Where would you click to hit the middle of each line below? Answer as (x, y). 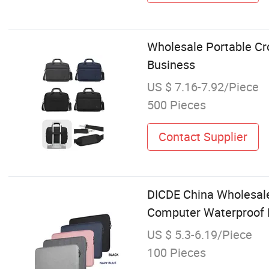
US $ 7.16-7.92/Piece (203, 87)
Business (171, 65)
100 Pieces (176, 252)
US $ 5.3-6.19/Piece (199, 234)
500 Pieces (176, 105)
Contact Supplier (203, 136)
